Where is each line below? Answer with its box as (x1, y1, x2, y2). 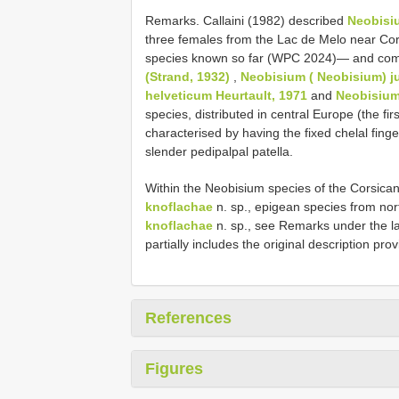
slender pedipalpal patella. (145, 143, 293, 159)
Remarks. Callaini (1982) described (145, 12, 347, 28)
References (145, 308, 232, 327)
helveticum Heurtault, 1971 (145, 87, 307, 102)
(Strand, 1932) (145, 69, 230, 84)
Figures (145, 359, 203, 378)
